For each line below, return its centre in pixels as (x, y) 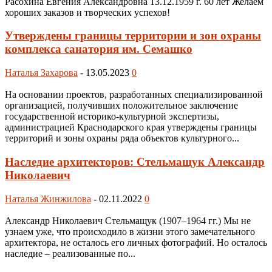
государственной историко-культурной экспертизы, (112, 117)
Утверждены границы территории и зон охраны (133, 36)
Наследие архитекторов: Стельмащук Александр (135, 161)
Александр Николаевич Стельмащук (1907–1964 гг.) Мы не (128, 220)
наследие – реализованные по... (70, 253)
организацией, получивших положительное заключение (121, 106)
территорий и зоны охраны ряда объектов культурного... (122, 138)
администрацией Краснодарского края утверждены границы (131, 127)
